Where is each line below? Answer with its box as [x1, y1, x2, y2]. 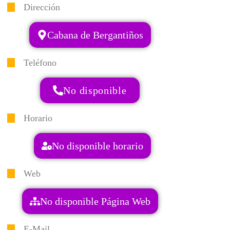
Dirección [24, 2, 60, 12]
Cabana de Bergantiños [47, 29, 143, 41]
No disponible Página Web [40, 196, 150, 207]
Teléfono [24, 57, 56, 68]
